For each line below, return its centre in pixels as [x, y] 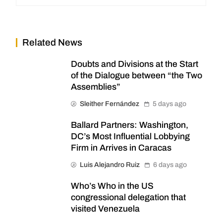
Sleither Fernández [110, 104]
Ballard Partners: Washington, [130, 125]
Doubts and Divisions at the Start [135, 64]
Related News [52, 42]
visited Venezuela [105, 209]
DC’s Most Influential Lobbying [130, 136]
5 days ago [169, 104]
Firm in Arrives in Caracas [121, 148]
